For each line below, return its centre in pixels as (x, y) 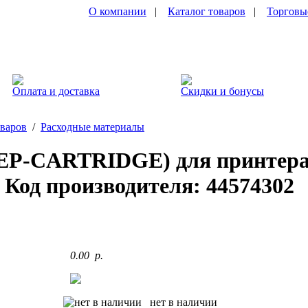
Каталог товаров (207, 11)
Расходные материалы (92, 127)
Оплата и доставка (56, 91)
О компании (118, 11)
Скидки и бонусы (222, 91)
